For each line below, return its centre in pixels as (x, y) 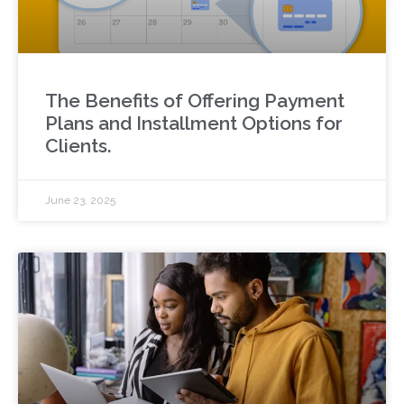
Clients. (78, 146)
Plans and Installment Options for (194, 124)
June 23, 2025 (80, 201)
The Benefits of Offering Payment (195, 101)
